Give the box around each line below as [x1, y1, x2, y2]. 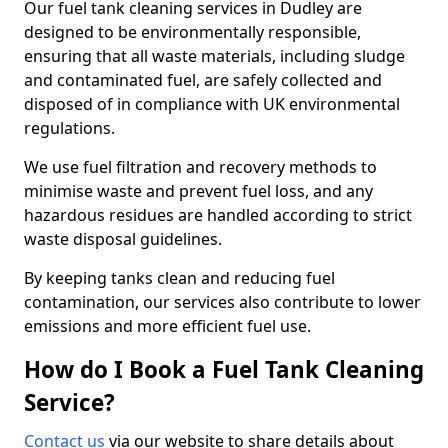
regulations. [24, 117, 119, 139]
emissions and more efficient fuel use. [24, 315, 311, 337]
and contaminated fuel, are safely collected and [24, 69, 382, 91]
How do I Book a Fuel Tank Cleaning [24, 354, 424, 385]
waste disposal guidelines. [24, 228, 226, 250]
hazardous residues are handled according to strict [24, 204, 412, 226]
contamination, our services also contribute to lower [24, 291, 421, 313]
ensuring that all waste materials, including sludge [24, 45, 405, 67]
